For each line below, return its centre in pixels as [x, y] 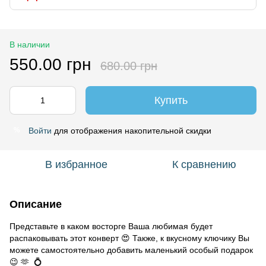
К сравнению [204, 164]
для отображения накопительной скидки [132, 130]
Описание [36, 204]
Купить [171, 100]
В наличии [30, 44]
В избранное [76, 164]
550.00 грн [50, 64]
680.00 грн [129, 66]
